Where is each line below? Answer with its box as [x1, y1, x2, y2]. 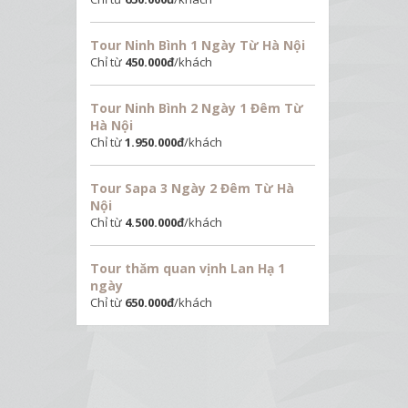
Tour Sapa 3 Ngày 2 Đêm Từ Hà [89, 178, 294, 197]
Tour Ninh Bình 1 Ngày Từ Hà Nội [89, 36, 305, 54]
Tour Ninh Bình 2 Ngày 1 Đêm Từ [89, 98, 303, 117]
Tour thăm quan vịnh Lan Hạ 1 [89, 259, 285, 277]
